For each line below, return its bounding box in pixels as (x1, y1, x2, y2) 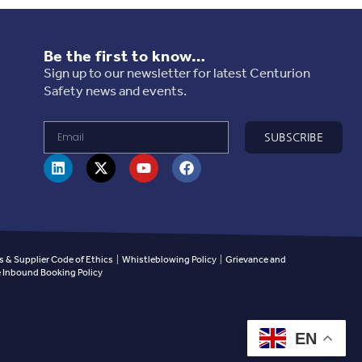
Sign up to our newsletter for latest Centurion (43, 61, 310, 88)
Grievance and (225, 250, 286, 270)
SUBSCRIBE (264, 132, 323, 144)
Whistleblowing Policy (121, 250, 218, 270)
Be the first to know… (43, 42, 206, 74)
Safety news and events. (43, 78, 187, 106)
